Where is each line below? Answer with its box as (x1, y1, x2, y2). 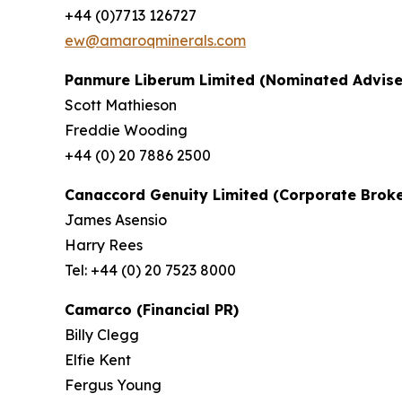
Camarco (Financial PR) (65, 301, 239, 319)
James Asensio (65, 211, 167, 229)
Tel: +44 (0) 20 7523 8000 (65, 261, 236, 279)
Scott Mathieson (65, 96, 177, 114)
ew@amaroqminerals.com (65, 31, 246, 49)
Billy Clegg (65, 326, 139, 344)
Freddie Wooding (65, 121, 188, 139)
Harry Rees (65, 236, 143, 254)
